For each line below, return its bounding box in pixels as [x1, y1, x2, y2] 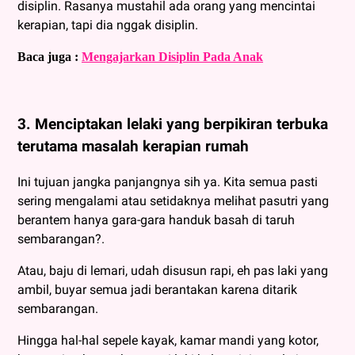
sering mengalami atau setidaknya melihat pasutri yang [17, 193, 329, 208]
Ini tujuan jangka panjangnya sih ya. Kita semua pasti [17, 174, 318, 189]
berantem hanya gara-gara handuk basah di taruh [17, 212, 295, 227]
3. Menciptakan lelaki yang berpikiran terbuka [17, 115, 328, 133]
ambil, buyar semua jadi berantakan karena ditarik [17, 281, 297, 297]
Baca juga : [17, 50, 82, 64]
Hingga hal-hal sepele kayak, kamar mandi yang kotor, [17, 332, 319, 348]
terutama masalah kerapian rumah [17, 137, 249, 155]
